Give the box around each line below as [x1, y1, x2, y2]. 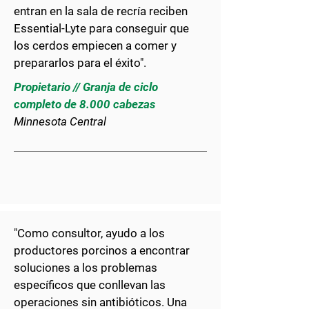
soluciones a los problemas [14, 261, 157, 275]
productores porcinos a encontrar [14, 243, 190, 257]
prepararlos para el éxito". [14, 56, 146, 70]
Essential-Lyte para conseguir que [14, 21, 189, 35]
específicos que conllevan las [14, 278, 166, 292]
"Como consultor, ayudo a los [14, 226, 165, 240]
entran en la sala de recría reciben [14, 4, 188, 18]
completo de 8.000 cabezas [14, 97, 159, 111]
